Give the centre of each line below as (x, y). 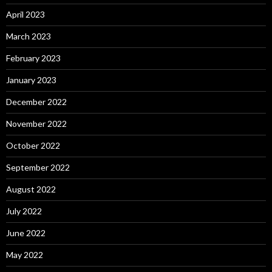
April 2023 (25, 15)
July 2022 (24, 211)
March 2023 (29, 36)
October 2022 (33, 146)
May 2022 (25, 255)
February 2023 (33, 58)
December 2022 (36, 102)
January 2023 (31, 80)
